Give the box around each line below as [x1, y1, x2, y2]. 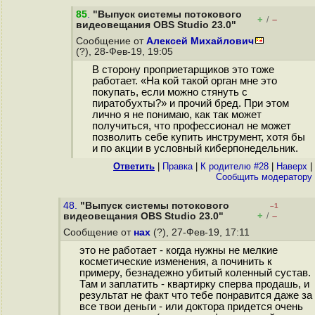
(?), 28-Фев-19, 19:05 [76, 46, 176, 57]
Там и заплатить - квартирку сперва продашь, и [79, 278, 309, 290]
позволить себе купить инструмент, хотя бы [91, 131, 305, 143]
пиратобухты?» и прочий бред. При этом [91, 98, 289, 110]
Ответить [113, 161, 155, 172]
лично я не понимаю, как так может [91, 109, 262, 121]
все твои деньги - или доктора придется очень [79, 301, 303, 313]
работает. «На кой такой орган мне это [91, 75, 277, 87]
